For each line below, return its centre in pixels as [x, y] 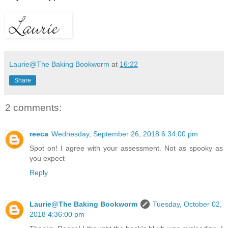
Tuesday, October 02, [187, 204]
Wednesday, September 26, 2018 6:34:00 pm [125, 134]
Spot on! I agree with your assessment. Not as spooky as [126, 148]
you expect [47, 159]
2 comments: [33, 107]
